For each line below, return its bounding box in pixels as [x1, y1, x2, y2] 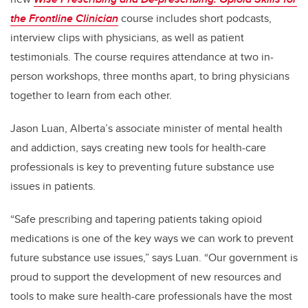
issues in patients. [10, 178, 96, 195]
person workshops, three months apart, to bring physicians [10, 68, 289, 85]
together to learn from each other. [10, 87, 175, 104]
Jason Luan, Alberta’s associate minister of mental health [10, 120, 283, 137]
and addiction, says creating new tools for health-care [10, 140, 266, 156]
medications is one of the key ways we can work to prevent [10, 230, 294, 247]
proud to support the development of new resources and [10, 269, 281, 285]
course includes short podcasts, [118, 10, 272, 27]
